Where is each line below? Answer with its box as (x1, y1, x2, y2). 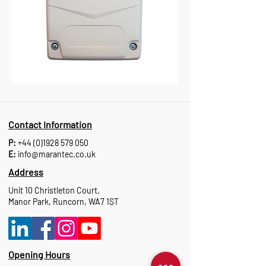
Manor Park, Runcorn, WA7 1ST (8, 197, 119, 207)
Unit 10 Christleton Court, (8, 185, 100, 195)
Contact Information (8, 119, 92, 130)
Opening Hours (8, 249, 70, 260)
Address (8, 166, 43, 178)
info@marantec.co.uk (18, 149, 96, 159)
